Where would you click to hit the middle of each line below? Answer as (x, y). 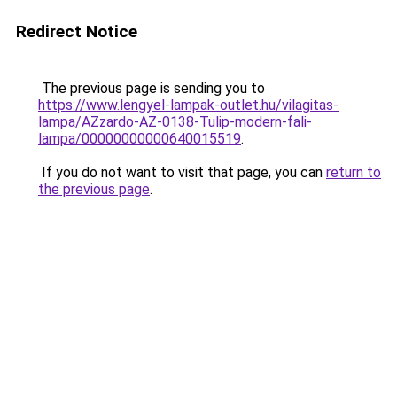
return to (354, 172)
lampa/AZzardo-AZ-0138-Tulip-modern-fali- (175, 122)
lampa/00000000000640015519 (140, 139)
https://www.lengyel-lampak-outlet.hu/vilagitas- (188, 105)
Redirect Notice (77, 31)
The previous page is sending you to (152, 88)
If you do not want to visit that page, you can (182, 172)
